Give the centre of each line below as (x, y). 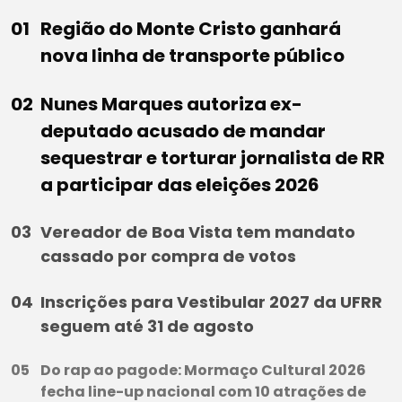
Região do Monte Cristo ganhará (191, 28)
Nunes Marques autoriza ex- (171, 104)
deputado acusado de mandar (183, 131)
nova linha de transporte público (192, 55)
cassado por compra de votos (168, 256)
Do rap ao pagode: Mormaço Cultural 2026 (203, 370)
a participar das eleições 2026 (180, 184)
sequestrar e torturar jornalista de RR (213, 157)
